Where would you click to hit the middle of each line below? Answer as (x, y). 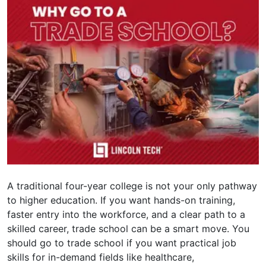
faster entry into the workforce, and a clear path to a (126, 215)
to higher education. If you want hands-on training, (121, 200)
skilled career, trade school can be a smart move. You (128, 229)
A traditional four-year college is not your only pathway (132, 186)
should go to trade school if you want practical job (122, 243)
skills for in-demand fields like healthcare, (101, 257)
